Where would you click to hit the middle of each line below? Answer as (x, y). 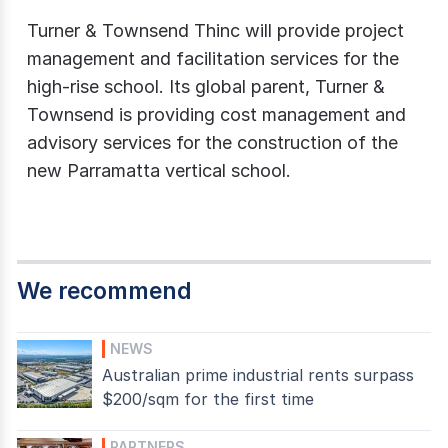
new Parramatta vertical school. (159, 171)
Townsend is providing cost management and (216, 115)
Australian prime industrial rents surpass (258, 374)
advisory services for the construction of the (212, 143)
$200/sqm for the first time (208, 398)
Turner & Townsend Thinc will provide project (215, 31)
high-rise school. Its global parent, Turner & (206, 87)
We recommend (104, 291)
